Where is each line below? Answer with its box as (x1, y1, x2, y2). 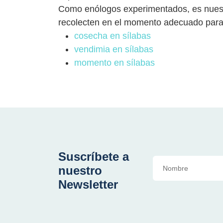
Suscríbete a (58, 149, 129, 163)
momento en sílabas (74, 57, 155, 68)
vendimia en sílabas (74, 44, 153, 54)
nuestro (58, 163, 102, 177)
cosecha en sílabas (74, 30, 151, 41)
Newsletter (58, 177, 118, 191)
